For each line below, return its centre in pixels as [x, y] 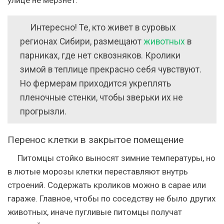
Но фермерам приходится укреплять [95, 83]
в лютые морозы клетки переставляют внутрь [98, 171]
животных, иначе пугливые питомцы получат [95, 212]
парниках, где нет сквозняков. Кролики [100, 55]
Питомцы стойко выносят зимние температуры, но [116, 158]
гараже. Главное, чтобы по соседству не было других [111, 198]
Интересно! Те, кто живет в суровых [103, 27]
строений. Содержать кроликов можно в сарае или [107, 185]
